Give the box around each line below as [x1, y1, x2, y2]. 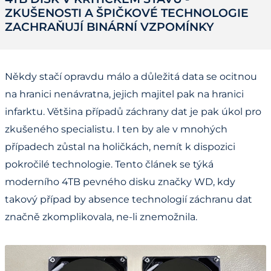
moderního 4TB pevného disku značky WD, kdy [5, 176, 235, 188]
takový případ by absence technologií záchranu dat [5, 194, 252, 206]
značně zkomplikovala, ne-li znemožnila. [5, 211, 197, 223]
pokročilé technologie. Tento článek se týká [5, 158, 214, 171]
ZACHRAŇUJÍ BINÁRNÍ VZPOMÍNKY [5, 19, 214, 34]
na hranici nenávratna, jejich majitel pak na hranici [5, 88, 244, 100]
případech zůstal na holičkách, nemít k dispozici [5, 141, 235, 153]
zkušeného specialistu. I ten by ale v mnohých [5, 123, 227, 135]
